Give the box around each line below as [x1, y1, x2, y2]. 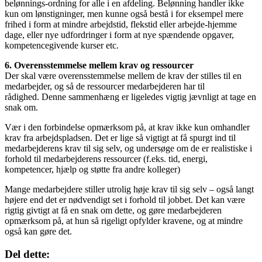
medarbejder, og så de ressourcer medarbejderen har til [5, 81, 205, 91]
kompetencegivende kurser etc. [5, 40, 119, 50]
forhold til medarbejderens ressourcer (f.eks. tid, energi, [5, 153, 208, 164]
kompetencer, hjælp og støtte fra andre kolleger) [5, 164, 180, 174]
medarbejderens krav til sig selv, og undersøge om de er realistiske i [5, 143, 252, 153]
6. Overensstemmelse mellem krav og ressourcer [5, 60, 194, 70]
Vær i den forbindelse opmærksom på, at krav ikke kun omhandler [5, 122, 250, 132]
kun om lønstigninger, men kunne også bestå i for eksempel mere [5, 8, 243, 19]
